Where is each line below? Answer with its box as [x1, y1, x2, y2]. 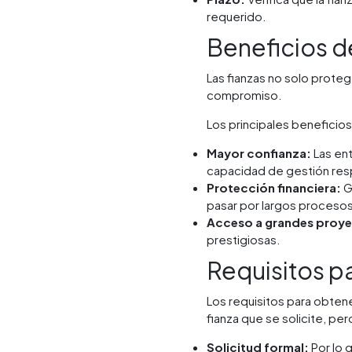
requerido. [207, 8, 267, 24]
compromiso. [207, 86, 285, 102]
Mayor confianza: [207, 145, 312, 160]
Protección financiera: [207, 179, 342, 195]
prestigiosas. [207, 231, 281, 247]
